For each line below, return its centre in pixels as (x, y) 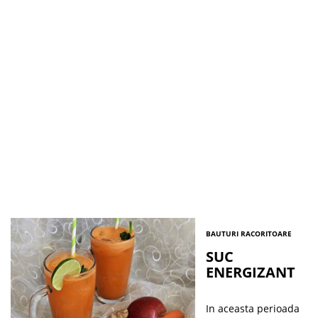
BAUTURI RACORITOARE (249, 234)
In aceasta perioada (253, 308)
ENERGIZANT (251, 272)
